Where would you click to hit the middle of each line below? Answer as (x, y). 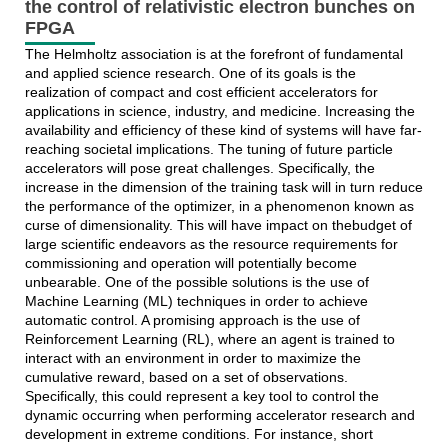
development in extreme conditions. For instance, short (198, 434)
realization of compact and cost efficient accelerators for (201, 92)
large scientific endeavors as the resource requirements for (211, 244)
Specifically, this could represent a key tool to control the (201, 396)
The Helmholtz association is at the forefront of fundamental (213, 54)
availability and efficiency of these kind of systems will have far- (223, 130)
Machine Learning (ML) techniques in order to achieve (196, 301)
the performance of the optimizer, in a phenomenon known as (219, 206)
